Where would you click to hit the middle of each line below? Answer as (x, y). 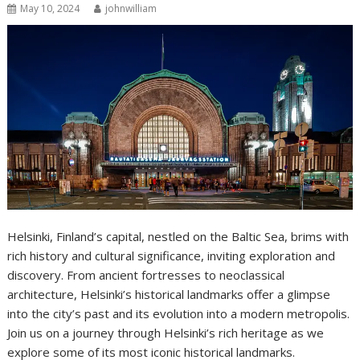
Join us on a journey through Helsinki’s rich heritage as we (166, 332)
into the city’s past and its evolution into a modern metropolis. (179, 313)
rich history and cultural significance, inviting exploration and (172, 255)
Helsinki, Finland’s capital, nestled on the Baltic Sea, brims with (178, 236)
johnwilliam (131, 8)
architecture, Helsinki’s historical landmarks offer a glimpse (169, 294)
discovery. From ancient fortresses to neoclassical (146, 274)
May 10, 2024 (50, 8)
